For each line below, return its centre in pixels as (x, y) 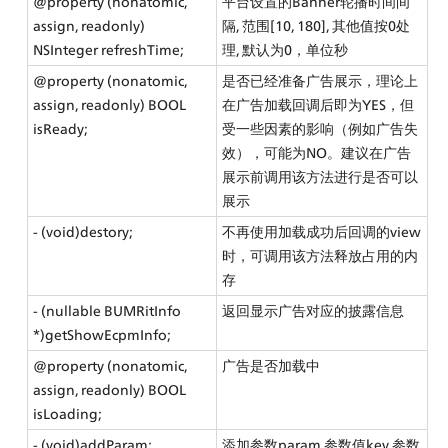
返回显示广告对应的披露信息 (313, 311)
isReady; (61, 129)
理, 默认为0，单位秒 (285, 50)
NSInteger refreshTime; (109, 50)
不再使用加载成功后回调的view (322, 232)
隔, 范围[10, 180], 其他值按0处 (316, 26)
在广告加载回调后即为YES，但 (318, 105)
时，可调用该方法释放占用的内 (320, 256)
